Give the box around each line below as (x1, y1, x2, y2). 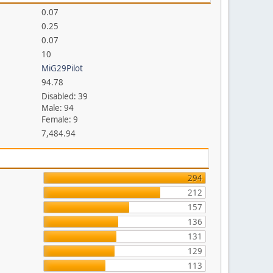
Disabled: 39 (41, 91, 88, 102)
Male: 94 (41, 102, 74, 113)
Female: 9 (41, 114, 79, 125)
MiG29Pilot (41, 63, 83, 74)
